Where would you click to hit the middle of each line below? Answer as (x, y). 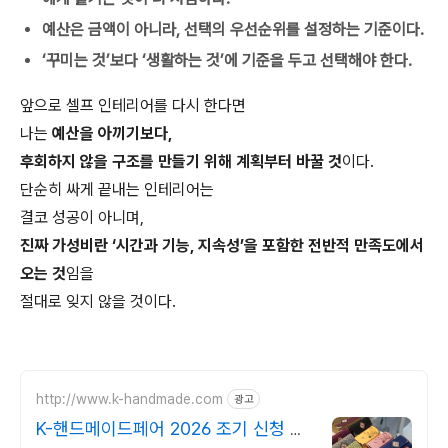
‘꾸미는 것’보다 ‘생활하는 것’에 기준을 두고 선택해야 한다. (227, 60)
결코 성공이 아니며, (82, 217)
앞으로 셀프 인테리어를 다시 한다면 (133, 105)
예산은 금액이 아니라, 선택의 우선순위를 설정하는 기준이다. (233, 29)
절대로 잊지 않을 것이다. (98, 301)
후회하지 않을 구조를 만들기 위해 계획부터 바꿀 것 (181, 161)
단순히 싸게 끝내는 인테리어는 (117, 189)
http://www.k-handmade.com (129, 398)
